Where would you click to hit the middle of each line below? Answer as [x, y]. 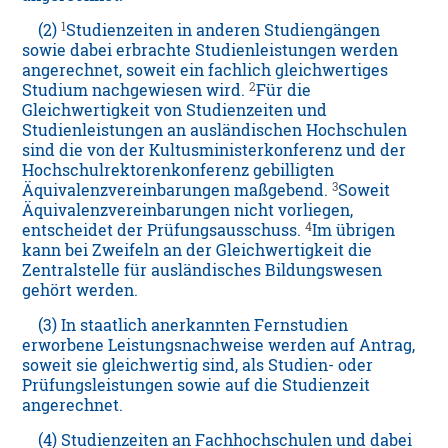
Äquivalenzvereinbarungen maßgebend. [177, 190]
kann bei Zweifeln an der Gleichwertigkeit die [197, 250]
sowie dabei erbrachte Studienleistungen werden [210, 50]
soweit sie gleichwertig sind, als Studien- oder [198, 365]
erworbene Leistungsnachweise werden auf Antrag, [219, 345]
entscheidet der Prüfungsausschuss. [164, 230]
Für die [284, 90]
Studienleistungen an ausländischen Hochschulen [215, 130]
